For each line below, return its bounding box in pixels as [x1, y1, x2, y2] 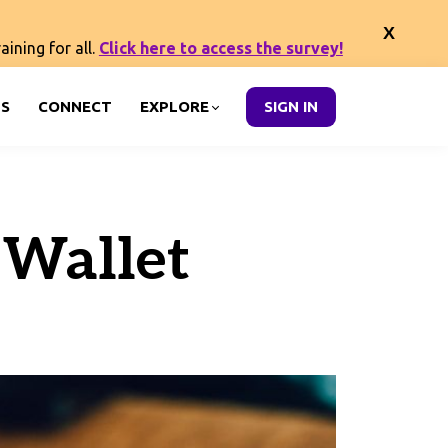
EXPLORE [140, 97, 209, 115]
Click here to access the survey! [98, 38, 343, 57]
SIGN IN [264, 97, 318, 115]
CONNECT [38, 97, 112, 115]
